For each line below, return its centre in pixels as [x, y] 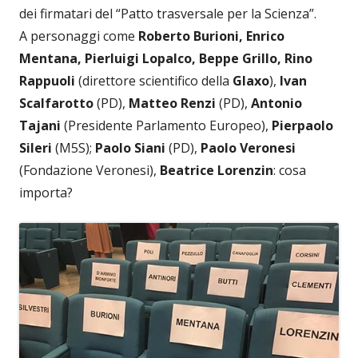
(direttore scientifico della [154, 81]
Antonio [276, 103]
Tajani [40, 126]
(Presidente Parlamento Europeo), [166, 126]
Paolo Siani [130, 148]
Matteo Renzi [172, 103]
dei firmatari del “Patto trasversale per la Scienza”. [168, 14]
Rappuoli [47, 81]
